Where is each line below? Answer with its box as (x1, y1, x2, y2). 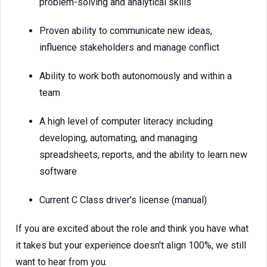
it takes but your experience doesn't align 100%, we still (15, 240, 246, 251)
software (39, 166, 77, 177)
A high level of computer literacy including (39, 116, 213, 127)
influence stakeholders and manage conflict (39, 42, 219, 53)
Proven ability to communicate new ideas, (39, 25, 212, 36)
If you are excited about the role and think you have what (15, 223, 249, 234)
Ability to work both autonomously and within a (39, 70, 232, 82)
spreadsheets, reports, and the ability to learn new (39, 149, 247, 160)
